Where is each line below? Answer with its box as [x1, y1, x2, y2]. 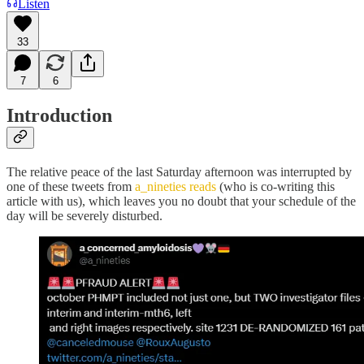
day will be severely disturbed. [6, 209, 162, 223]
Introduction [6, 105, 112, 127]
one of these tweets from [6, 180, 135, 194]
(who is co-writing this [219, 180, 335, 194]
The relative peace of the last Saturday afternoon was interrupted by [6, 165, 352, 180]
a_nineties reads [135, 180, 219, 194]
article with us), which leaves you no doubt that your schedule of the [6, 194, 356, 209]
